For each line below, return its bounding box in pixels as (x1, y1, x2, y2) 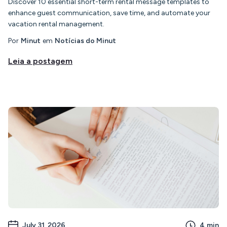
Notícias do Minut (55, 36, 116, 45)
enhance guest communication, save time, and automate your (8, 8, 210, 17)
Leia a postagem (8, 56, 72, 66)
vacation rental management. (8, 19, 104, 28)
